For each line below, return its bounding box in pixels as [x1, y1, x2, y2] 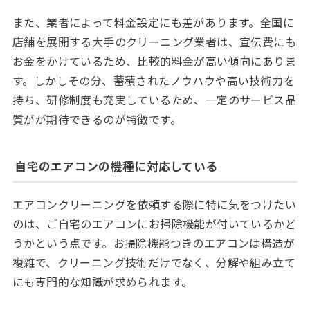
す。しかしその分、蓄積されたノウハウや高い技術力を [12, 71, 295, 89]
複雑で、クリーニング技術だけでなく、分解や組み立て [12, 253, 295, 271]
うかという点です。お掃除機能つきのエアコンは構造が [12, 234, 295, 251]
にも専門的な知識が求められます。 [12, 273, 193, 290]
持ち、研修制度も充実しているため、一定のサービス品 [12, 91, 296, 108]
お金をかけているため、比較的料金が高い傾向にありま [12, 52, 296, 69]
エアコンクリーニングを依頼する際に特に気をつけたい [12, 195, 296, 212]
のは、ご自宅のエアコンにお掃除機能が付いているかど [12, 215, 296, 232]
